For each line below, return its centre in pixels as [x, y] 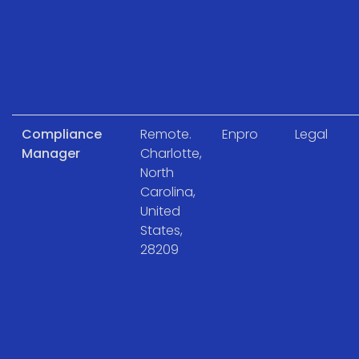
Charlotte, [171, 153]
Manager [51, 153]
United [160, 211]
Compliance [62, 134]
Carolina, [168, 192]
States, [161, 230]
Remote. [166, 134]
